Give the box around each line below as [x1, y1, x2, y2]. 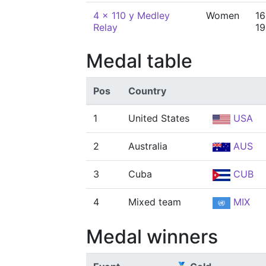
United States [128, 112, 189, 124]
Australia [128, 140, 167, 152]
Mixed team [128, 196, 181, 208]
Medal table [86, 49, 192, 72]
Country [128, 85, 166, 97]
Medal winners [86, 225, 218, 248]
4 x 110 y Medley [93, 9, 170, 21]
